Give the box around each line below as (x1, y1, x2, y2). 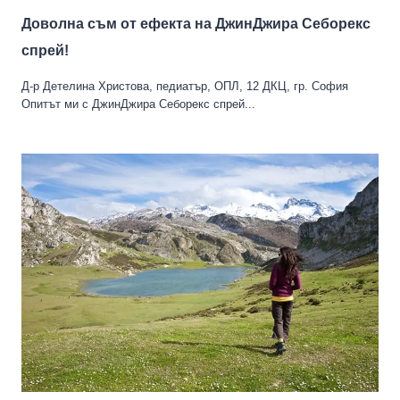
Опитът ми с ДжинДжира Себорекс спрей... (21, 97, 255, 112)
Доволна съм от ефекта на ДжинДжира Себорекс (21, 16, 371, 32)
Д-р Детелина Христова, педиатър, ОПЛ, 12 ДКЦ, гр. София (21, 79, 348, 94)
